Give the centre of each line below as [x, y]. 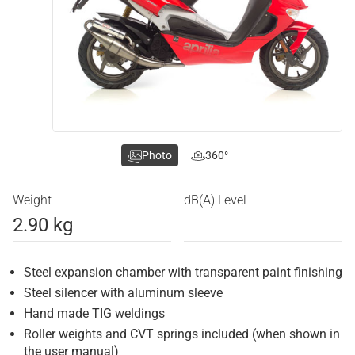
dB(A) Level [215, 200]
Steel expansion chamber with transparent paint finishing [183, 273]
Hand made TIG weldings [94, 314]
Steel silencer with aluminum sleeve [123, 293]
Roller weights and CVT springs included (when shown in [182, 334]
